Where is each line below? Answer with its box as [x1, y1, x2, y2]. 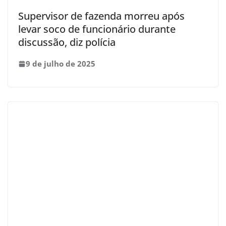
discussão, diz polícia [18, 35, 116, 49]
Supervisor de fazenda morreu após [18, 9, 185, 23]
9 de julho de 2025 [26, 58, 95, 69]
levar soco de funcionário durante [18, 22, 176, 36]
